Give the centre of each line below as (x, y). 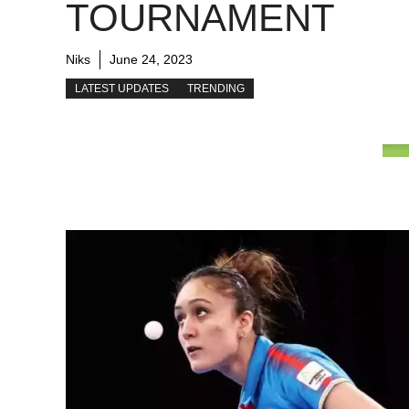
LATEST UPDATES (122, 89)
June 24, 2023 (151, 60)
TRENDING (216, 89)
